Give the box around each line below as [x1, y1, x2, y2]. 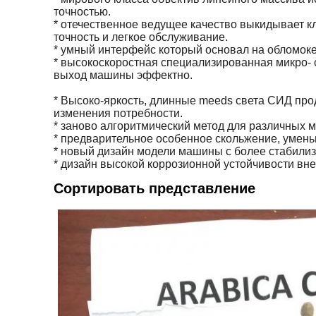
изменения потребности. [54, 107, 183, 120]
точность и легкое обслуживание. [54, 31, 228, 44]
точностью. [54, 6, 111, 18]
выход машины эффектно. [54, 69, 193, 82]
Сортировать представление [54, 181, 255, 197]
